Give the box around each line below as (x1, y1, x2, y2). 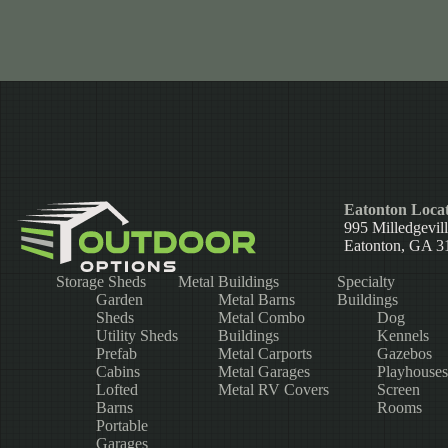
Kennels (376, 327, 429, 345)
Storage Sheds (56, 273, 146, 291)
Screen (376, 381, 420, 399)
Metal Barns (218, 291, 296, 309)
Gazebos (376, 345, 432, 363)
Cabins (96, 363, 140, 381)
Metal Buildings (178, 273, 280, 291)
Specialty (336, 273, 395, 291)
